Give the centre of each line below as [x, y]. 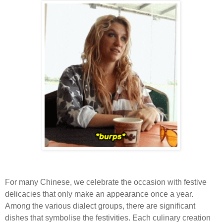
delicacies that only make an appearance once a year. [99, 194]
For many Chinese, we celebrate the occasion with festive [106, 182]
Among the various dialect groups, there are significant [100, 206]
